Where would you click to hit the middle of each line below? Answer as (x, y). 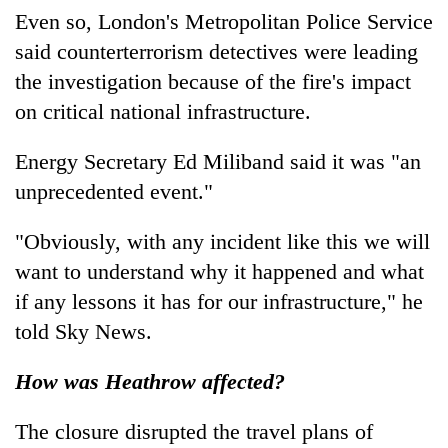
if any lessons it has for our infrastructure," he (219, 301)
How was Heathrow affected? (150, 381)
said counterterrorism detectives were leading (216, 51)
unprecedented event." (114, 191)
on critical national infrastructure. (163, 111)
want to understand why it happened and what (219, 271)
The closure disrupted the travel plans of (194, 431)
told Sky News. (83, 331)
